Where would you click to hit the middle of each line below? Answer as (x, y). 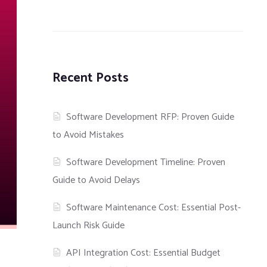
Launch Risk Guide (89, 226)
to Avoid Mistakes (88, 135)
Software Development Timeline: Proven (146, 163)
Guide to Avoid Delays (96, 181)
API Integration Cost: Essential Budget (144, 253)
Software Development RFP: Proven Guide (150, 117)
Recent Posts (91, 78)
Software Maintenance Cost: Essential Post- (154, 208)
